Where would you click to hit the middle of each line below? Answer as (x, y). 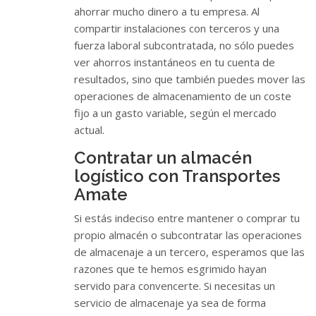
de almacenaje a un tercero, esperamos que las (189, 251)
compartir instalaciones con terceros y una (177, 28)
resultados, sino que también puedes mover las (190, 79)
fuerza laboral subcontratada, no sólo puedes (184, 45)
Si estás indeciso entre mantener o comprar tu (187, 218)
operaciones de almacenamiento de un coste (183, 96)
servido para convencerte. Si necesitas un (175, 285)
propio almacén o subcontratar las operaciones (188, 235)
